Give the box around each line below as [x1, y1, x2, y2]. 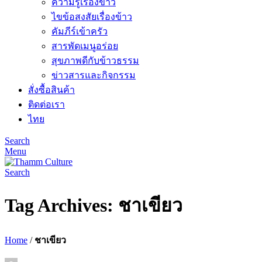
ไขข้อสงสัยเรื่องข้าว [51, 12, 132, 22]
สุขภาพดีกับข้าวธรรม [51, 56, 139, 65]
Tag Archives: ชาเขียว [5, 195, 182, 216]
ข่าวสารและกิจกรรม [51, 70, 136, 80]
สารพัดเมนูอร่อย [51, 41, 118, 51]
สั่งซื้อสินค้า [28, 85, 75, 95]
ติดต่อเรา [28, 99, 65, 109]
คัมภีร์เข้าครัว [51, 26, 108, 36]
